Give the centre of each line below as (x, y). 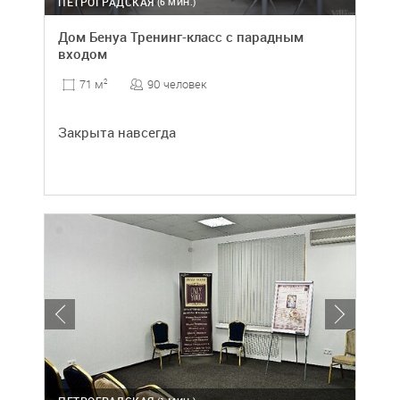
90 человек (177, 84)
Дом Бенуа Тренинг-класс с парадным (181, 37)
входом (83, 54)
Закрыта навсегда (117, 132)
